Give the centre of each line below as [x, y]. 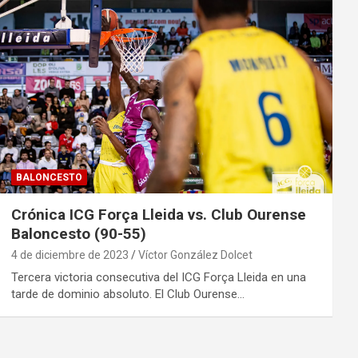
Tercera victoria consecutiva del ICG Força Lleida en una [158, 278]
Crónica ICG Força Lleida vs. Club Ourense [158, 215]
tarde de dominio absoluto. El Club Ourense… [127, 294]
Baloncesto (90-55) [78, 234]
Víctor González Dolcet [195, 255]
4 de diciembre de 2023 [70, 255]
